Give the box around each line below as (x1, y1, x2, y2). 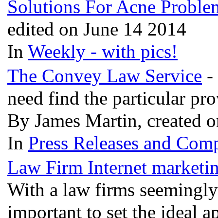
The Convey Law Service (7, 65, 202, 87)
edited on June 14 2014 (7, 18, 186, 40)
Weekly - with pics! (28, 40, 178, 62)
